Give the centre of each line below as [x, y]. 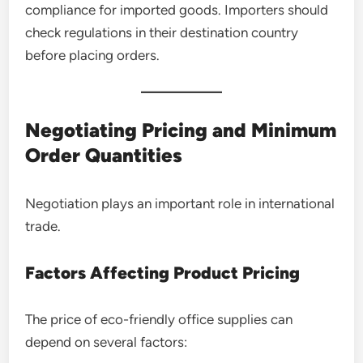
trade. [43, 226]
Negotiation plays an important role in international [180, 203]
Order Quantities [104, 155]
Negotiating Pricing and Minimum [181, 130]
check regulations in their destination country [162, 32]
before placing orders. [93, 55]
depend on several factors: [107, 342]
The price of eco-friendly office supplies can [159, 319]
